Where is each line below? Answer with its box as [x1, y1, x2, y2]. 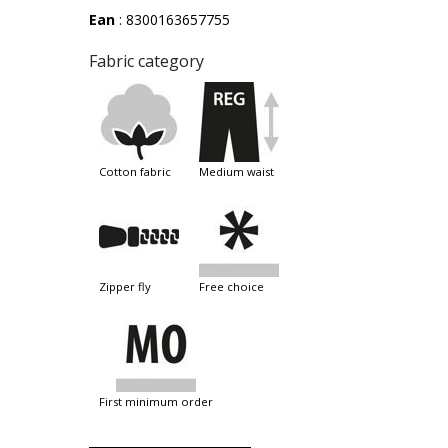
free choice [205, 279, 264, 295]
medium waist [209, 164, 274, 180]
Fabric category [89, 50, 204, 73]
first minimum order [105, 394, 213, 410]
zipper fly [106, 279, 151, 295]
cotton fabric [106, 164, 171, 180]
